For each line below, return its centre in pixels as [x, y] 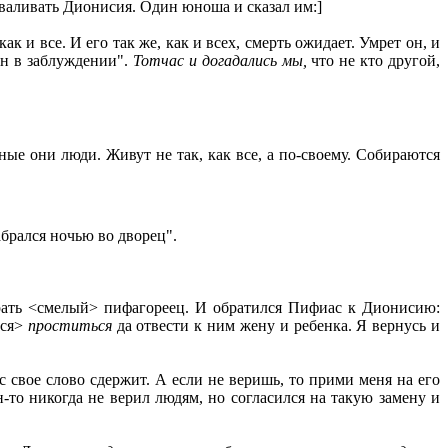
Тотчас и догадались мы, [222, 60]
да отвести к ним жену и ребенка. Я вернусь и [278, 325]
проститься [72, 325]
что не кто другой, [376, 60]
